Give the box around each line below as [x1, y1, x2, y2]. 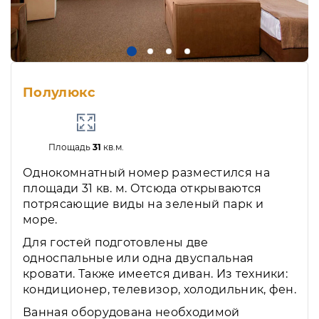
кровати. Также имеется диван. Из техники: [23, 266, 288, 281]
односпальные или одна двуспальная [23, 251, 254, 265]
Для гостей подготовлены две [23, 235, 209, 249]
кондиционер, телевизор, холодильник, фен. [23, 282, 297, 296]
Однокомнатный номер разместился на [23, 165, 270, 179]
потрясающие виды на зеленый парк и [23, 197, 263, 211]
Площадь [48, 141, 93, 152]
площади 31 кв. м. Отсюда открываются [23, 181, 262, 195]
